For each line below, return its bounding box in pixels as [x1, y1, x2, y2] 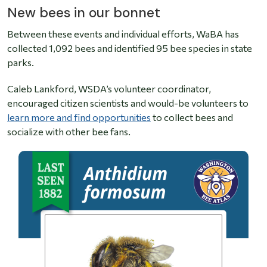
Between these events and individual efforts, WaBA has [7, 28, 239, 40]
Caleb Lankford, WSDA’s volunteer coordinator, [7, 83, 211, 95]
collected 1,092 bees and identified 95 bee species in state [7, 42, 252, 54]
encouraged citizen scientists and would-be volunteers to [7, 97, 249, 109]
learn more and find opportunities [7, 111, 151, 123]
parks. [7, 57, 34, 69]
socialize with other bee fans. [7, 126, 131, 138]
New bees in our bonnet [7, 4, 160, 22]
